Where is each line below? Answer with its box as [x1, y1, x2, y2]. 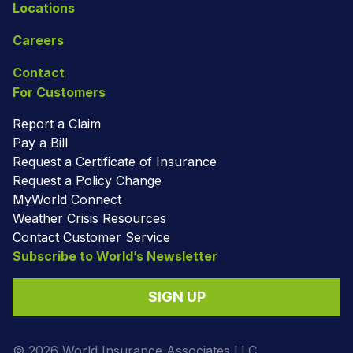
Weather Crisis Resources [13, 210, 166, 227]
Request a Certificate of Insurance [13, 154, 217, 170]
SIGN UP [147, 288, 206, 306]
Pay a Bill [13, 135, 68, 151]
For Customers [13, 84, 106, 101]
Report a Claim [13, 116, 101, 132]
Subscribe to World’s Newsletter [13, 248, 217, 265]
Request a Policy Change [13, 173, 162, 189]
